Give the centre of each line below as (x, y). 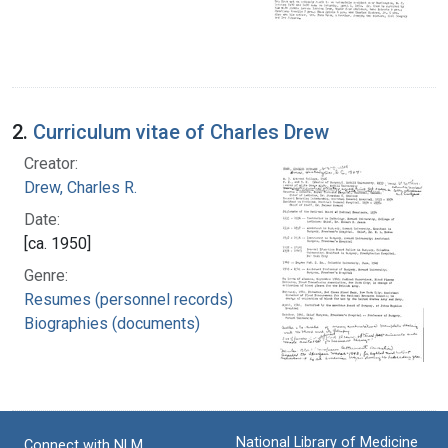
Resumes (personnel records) (128, 299)
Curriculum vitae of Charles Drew (181, 131)
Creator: (51, 163)
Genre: (46, 275)
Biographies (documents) (112, 323)
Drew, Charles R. (80, 187)
